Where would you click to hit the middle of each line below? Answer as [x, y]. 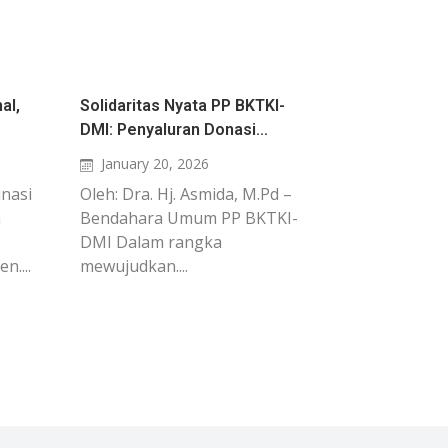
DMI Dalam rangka [151, 242]
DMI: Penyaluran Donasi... [174, 129]
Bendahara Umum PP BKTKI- [189, 218]
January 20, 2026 [154, 163]
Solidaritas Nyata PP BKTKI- [182, 105]
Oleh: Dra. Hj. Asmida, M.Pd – [186, 194]
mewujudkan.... [134, 266]
